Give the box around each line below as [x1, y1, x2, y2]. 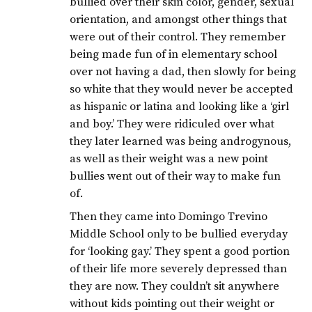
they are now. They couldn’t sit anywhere [70, 279, 280, 294]
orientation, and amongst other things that [70, 13, 288, 27]
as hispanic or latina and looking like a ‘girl [70, 100, 290, 114]
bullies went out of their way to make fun [70, 169, 281, 184]
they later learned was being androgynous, [70, 134, 292, 149]
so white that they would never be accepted [70, 82, 294, 97]
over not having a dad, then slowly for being [70, 65, 297, 79]
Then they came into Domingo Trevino [70, 210, 268, 224]
